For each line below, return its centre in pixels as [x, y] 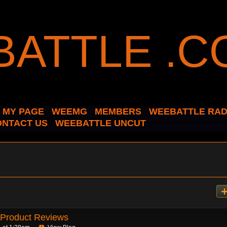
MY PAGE [23, 111]
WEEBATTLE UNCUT [101, 123]
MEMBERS [118, 111]
